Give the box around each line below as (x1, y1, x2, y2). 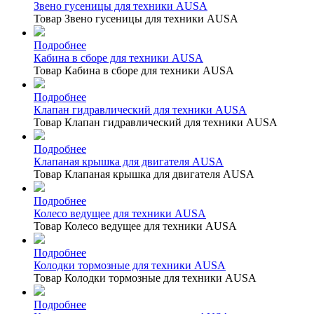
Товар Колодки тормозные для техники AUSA (34, 271, 257, 284)
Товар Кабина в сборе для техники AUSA (34, 64, 234, 76)
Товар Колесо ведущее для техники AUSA (34, 219, 237, 232)
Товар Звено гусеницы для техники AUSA (34, 12, 238, 25)
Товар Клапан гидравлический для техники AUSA (34, 116, 278, 128)
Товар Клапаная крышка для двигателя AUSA (34, 168, 254, 180)
